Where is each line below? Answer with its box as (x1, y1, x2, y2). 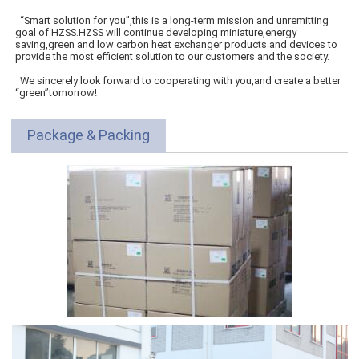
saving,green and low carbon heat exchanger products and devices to (15, 38, 338, 50)
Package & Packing (27, 126, 151, 143)
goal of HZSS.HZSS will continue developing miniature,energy (15, 26, 297, 38)
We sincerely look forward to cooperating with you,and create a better (15, 74, 341, 87)
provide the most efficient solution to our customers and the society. (15, 50, 330, 63)
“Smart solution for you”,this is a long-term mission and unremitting (15, 14, 329, 26)
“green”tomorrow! (15, 86, 98, 99)
